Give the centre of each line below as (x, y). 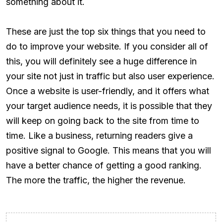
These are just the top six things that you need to (106, 31)
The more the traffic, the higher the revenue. (96, 180)
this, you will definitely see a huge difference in (101, 61)
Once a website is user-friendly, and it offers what (108, 91)
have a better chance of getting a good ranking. (104, 165)
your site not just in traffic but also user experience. (110, 76)
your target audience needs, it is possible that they (109, 106)
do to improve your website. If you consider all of (107, 46)
